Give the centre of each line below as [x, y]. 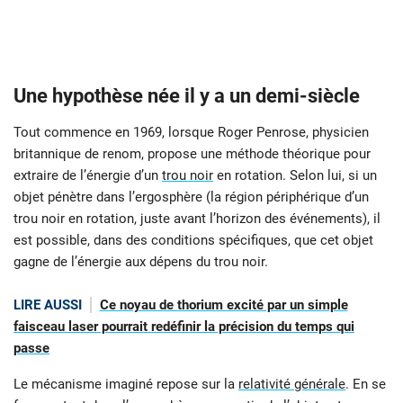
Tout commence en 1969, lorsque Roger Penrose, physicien [191, 132]
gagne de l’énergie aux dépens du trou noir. [141, 261]
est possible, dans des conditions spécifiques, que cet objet [193, 240]
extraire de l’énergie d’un [88, 175]
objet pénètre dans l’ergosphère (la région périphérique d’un [191, 197]
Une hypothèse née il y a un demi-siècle [187, 95]
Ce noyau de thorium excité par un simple [224, 304]
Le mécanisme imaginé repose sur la [126, 385]
